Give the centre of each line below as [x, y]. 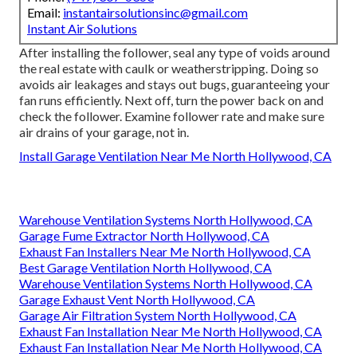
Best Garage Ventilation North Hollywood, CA [145, 268]
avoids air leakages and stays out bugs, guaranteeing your [175, 84]
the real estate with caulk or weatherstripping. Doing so [169, 69]
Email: [45, 13]
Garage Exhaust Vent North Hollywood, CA [137, 300]
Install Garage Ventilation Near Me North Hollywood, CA [175, 156]
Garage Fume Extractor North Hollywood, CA [144, 236]
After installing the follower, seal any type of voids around [175, 53]
